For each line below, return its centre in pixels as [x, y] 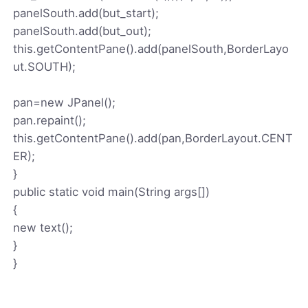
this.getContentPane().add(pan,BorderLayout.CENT [153, 138]
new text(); [43, 227]
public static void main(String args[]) [112, 191]
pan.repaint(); [50, 120]
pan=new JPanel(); [65, 102]
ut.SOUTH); [45, 66]
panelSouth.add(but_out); [82, 31]
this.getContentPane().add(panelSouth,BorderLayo [151, 48]
